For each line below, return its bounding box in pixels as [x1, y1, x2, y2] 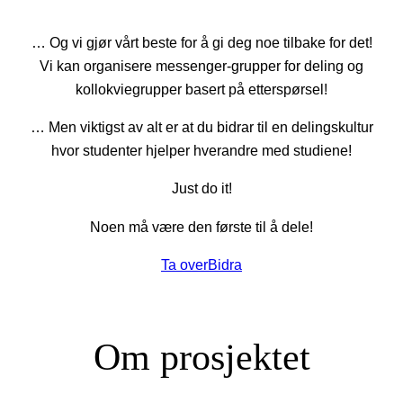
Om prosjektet [93, 336, 310, 378]
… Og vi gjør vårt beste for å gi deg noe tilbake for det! [31, 33, 372, 50]
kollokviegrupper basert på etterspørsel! [76, 80, 327, 97]
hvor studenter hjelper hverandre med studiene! [51, 142, 352, 159]
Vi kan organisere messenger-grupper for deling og [40, 57, 363, 74]
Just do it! [171, 180, 232, 197]
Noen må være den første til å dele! [90, 218, 313, 235]
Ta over [161, 255, 208, 273]
